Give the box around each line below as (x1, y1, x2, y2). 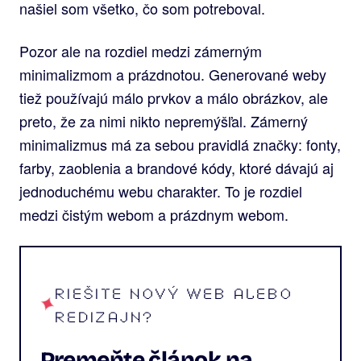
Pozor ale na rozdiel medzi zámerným (19, 39, 262, 61)
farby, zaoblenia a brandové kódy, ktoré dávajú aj (19, 156, 334, 178)
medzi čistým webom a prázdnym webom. (19, 203, 288, 225)
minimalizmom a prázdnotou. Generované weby (19, 63, 326, 85)
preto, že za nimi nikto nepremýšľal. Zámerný (19, 110, 308, 131)
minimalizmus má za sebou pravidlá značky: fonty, (19, 133, 341, 155)
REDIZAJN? (54, 309, 155, 323)
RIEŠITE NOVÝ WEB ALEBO (54, 285, 293, 300)
